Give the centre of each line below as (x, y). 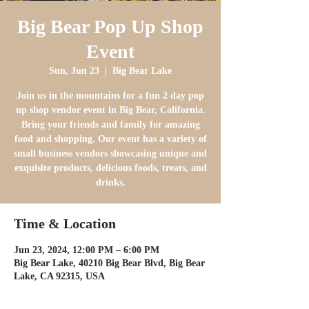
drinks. (110, 182)
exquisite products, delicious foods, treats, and (110, 168)
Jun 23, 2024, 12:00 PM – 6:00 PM (87, 250)
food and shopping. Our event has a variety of (110, 139)
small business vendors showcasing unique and (110, 153)
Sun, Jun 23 (74, 71)
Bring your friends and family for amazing (110, 124)
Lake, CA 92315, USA (59, 276)
